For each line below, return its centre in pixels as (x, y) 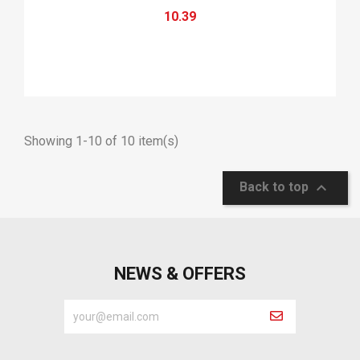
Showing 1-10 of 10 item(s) (101, 141)
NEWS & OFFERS (180, 273)
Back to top (276, 187)
